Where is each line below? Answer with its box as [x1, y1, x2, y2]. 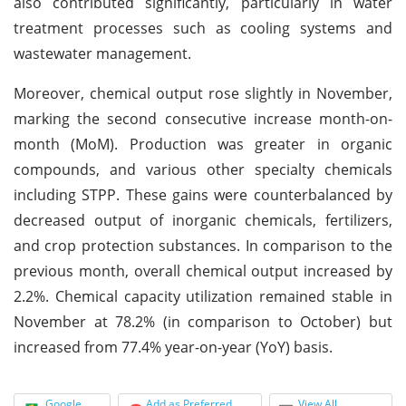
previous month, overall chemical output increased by [14, 260, 392, 281]
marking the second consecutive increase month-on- [14, 108, 392, 129]
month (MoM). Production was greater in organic [14, 133, 392, 154]
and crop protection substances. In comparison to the [14, 235, 392, 256]
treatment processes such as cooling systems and [14, 17, 392, 38]
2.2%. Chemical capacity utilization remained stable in [14, 285, 392, 306]
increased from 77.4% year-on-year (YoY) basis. [14, 336, 333, 357]
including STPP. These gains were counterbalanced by [14, 184, 392, 205]
